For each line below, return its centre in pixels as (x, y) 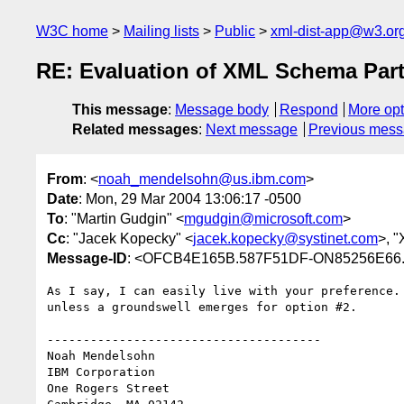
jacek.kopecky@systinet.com (285, 238)
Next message (252, 130)
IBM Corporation (101, 372)
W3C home (72, 31)
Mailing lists (161, 31)
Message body (222, 110)
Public (235, 31)
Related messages (135, 130)
